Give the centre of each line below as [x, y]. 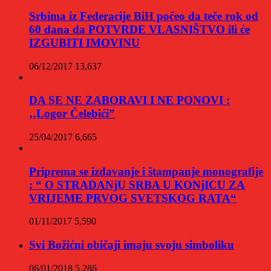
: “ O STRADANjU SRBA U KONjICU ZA [137, 184]
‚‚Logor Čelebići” [72, 114]
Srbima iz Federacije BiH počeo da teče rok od [144, 16]
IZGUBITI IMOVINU [84, 42]
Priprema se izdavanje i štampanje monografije [146, 171]
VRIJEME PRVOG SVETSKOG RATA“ [133, 198]
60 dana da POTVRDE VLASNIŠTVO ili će [139, 29]
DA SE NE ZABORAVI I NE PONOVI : [129, 100]
